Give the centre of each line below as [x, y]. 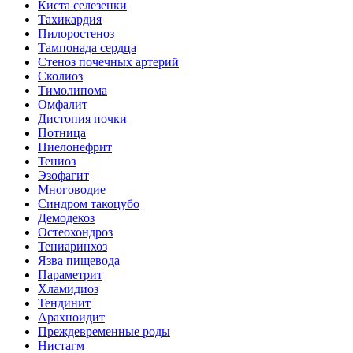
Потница [62, 133]
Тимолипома [72, 90]
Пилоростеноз [76, 33]
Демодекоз [66, 218]
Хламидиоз [68, 289]
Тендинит [64, 303]
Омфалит [63, 104]
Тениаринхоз [72, 246]
